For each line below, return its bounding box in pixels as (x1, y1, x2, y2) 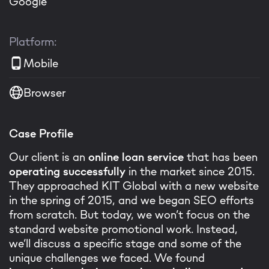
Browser (23, 85, 65, 100)
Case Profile (9, 126, 73, 141)
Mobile (23, 55, 58, 70)
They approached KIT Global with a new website (9, 178, 259, 193)
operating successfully (9, 164, 125, 178)
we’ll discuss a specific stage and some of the (9, 236, 241, 250)
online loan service (88, 150, 184, 164)
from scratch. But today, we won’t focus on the (9, 207, 250, 222)
